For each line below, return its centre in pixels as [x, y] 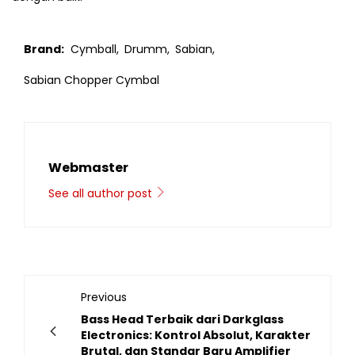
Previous [104, 297]
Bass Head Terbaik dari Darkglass [182, 319]
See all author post [102, 193]
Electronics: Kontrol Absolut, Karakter [196, 335]
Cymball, [95, 49]
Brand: [44, 49]
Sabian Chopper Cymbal [92, 80]
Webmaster [88, 167]
